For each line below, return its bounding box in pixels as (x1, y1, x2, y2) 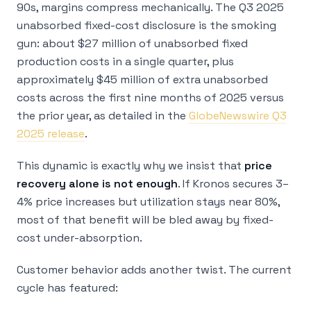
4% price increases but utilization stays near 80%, (17, 194, 280, 209)
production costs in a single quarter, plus (17, 54, 234, 69)
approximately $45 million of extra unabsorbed (17, 72, 268, 87)
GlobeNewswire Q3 (189, 108, 287, 123)
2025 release (17, 126, 85, 141)
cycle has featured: (17, 280, 118, 295)
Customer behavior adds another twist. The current (17, 262, 292, 277)
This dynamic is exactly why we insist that (17, 158, 244, 173)
